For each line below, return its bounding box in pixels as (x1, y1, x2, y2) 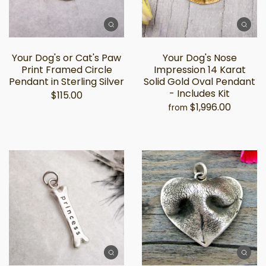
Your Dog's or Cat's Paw (12, 51, 121, 65)
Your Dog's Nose (162, 51, 237, 65)
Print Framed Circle (21, 63, 112, 77)
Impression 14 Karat (153, 63, 246, 77)
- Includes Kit (169, 87, 230, 100)
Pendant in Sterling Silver (9, 75, 124, 88)
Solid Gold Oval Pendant (144, 75, 255, 88)
